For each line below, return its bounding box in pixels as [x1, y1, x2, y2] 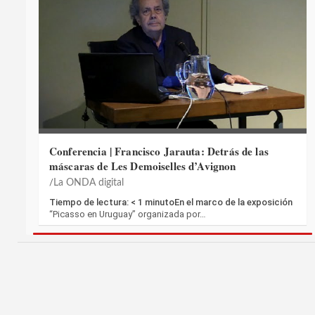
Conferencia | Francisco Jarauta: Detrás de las [49, 143, 269, 160]
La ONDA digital [53, 178, 124, 188]
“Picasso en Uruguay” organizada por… [49, 209, 206, 220]
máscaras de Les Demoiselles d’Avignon [49, 158, 236, 174]
